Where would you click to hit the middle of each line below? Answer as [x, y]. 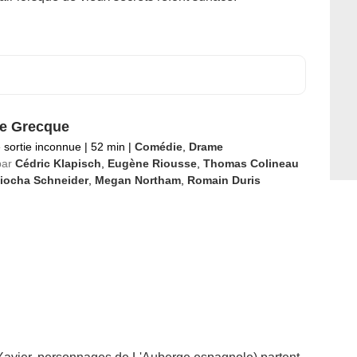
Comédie [158, 147]
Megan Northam [137, 180]
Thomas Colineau [251, 163]
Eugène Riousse [152, 163]
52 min [108, 147]
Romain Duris [224, 180]
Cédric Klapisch [58, 163]
